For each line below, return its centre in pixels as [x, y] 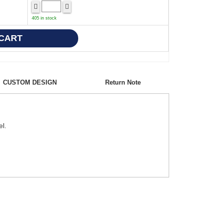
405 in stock [44, 18]
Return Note [123, 82]
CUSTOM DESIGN [30, 82]
